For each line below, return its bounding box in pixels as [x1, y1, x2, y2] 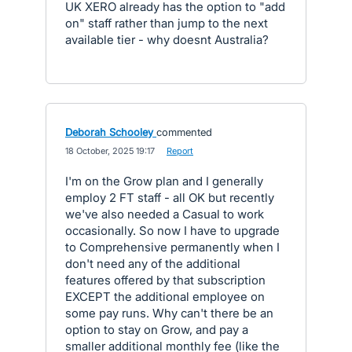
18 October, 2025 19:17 [65, 145, 155, 156]
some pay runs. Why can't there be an [65, 306, 273, 321]
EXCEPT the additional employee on [65, 289, 265, 304]
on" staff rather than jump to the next [65, 16, 268, 31]
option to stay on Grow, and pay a [65, 322, 248, 337]
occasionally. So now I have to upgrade [65, 223, 280, 238]
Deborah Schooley [65, 126, 153, 138]
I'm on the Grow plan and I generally [65, 174, 263, 189]
